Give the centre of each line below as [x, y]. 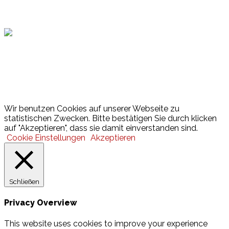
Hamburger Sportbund [72, 11]
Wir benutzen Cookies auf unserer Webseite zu [92, 109]
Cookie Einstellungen [46, 138]
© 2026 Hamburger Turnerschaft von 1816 [84, 99]
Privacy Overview [41, 203]
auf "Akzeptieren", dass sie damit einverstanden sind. [101, 128]
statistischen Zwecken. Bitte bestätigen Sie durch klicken [110, 119]
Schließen [24, 182]
